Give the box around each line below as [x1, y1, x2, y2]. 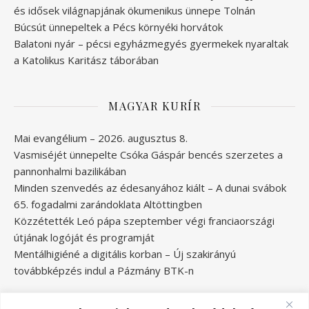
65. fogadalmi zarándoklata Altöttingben [14, 197, 202, 212]
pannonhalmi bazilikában [14, 164, 126, 179]
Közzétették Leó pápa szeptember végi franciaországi [14, 214, 275, 228]
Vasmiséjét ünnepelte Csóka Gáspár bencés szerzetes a [14, 148, 283, 162]
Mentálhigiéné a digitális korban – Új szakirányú [14, 247, 236, 261]
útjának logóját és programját [14, 230, 154, 245]
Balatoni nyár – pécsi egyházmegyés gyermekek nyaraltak [14, 37, 288, 51]
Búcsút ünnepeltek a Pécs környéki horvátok [14, 20, 223, 34]
